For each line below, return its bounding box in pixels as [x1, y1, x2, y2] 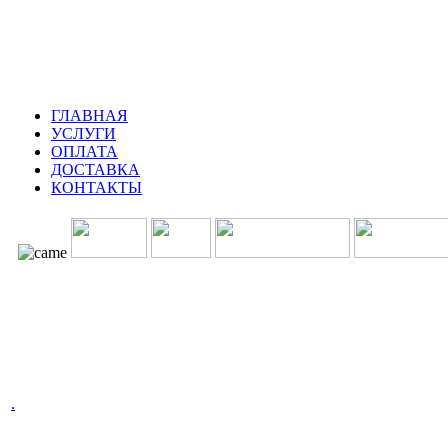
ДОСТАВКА [51, 161, 140, 178]
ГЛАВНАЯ [51, 107, 128, 124]
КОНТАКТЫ [51, 179, 142, 196]
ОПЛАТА [51, 143, 118, 160]
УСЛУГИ [51, 125, 116, 142]
